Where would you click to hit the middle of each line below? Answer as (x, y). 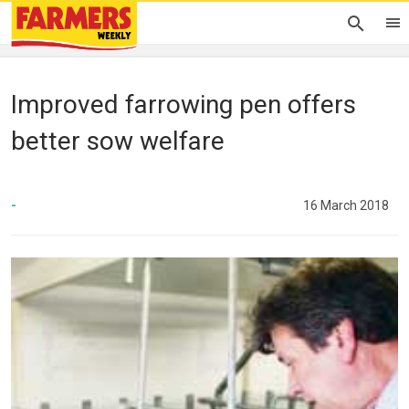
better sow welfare (118, 141)
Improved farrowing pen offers (184, 105)
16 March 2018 (346, 205)
